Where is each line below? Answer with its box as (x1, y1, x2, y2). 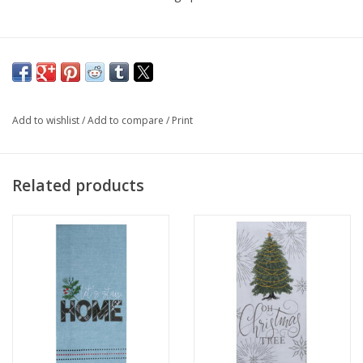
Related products (12, 173, 144, 196)
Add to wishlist (12, 113, 82, 128)
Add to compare (88, 113, 166, 128)
